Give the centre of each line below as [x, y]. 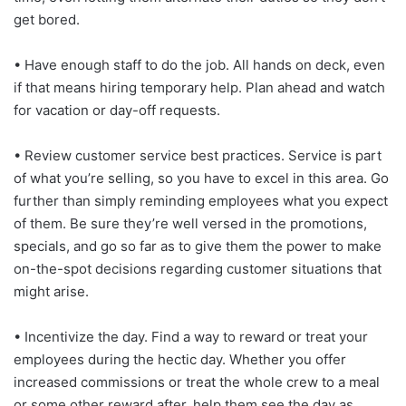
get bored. [47, 19]
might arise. [51, 291]
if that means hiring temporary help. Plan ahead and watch [199, 87]
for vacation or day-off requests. [117, 110]
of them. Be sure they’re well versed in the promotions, [190, 223]
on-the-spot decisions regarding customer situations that [198, 268]
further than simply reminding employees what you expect [201, 200]
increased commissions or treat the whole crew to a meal [197, 382]
